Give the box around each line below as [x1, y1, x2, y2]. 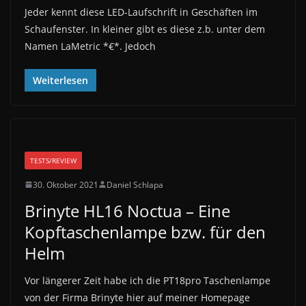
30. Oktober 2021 [33, 178, 98, 191]
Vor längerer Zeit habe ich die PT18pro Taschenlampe [25, 273, 270, 287]
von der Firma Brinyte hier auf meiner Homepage [25, 290, 250, 304]
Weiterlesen [33, 73, 88, 87]
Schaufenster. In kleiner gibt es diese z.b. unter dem [25, 22, 265, 36]
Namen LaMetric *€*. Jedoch [25, 39, 156, 53]
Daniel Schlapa [107, 178, 163, 191]
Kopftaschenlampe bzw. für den [25, 220, 266, 243]
